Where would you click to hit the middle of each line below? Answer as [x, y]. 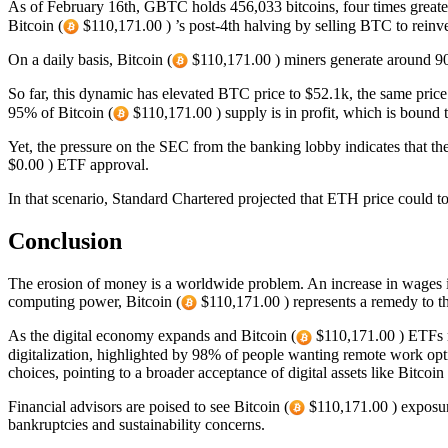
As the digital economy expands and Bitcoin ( [152, 336]
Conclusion [65, 241]
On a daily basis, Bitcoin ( [90, 59]
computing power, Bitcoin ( [94, 301]
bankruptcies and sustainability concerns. [136, 425]
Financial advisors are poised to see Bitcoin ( [148, 406]
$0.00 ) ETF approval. [78, 165]
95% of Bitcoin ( [60, 112]
